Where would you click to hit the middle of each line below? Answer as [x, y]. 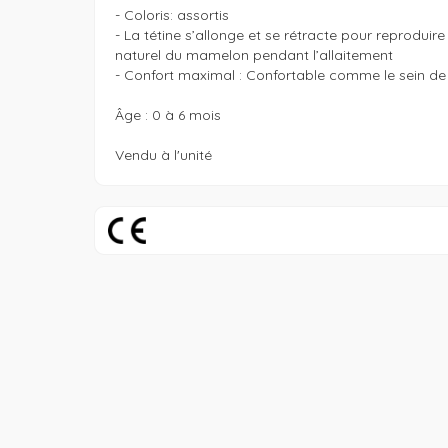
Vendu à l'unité [163, 155]
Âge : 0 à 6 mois [167, 115]
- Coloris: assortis [171, 15]
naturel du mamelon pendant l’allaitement [253, 55]
